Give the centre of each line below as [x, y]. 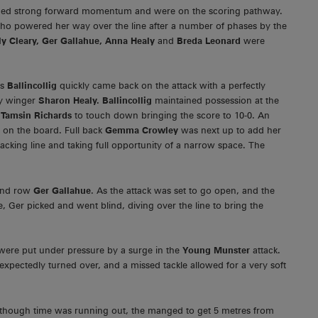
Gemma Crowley [143, 131]
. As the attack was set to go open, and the [183, 190]
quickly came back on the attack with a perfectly [163, 86]
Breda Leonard [210, 40]
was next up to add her [231, 131]
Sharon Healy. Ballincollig [97, 101]
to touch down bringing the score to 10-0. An [172, 116]
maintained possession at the [217, 101]
